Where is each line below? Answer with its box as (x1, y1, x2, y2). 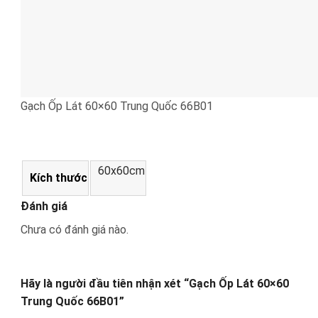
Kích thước (30, 170, 87, 185)
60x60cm (98, 163, 145, 177)
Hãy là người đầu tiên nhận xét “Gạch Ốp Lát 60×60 (21, 276, 289, 290)
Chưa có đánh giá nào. (21, 222, 128, 236)
